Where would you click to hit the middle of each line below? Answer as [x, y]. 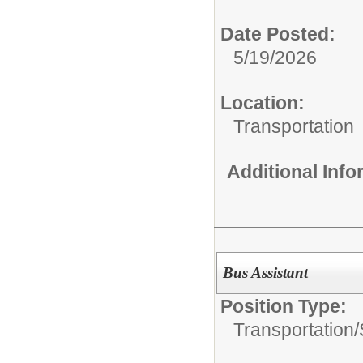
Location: [263, 102]
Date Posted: [278, 34]
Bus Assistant [265, 273]
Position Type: [284, 307]
